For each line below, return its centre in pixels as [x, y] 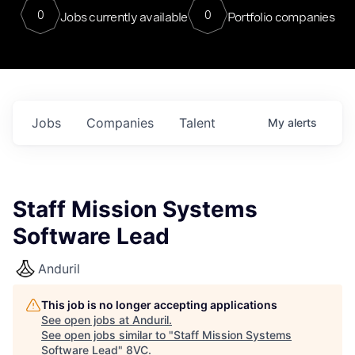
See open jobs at [87, 320]
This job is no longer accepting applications [159, 305]
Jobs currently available [124, 17]
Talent [197, 123]
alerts [302, 122]
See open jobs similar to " [107, 335]
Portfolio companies [281, 17]
